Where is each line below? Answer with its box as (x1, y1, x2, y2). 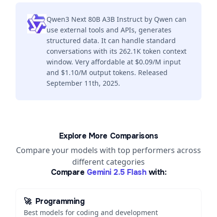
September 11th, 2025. (46, 78, 120, 88)
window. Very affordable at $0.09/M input (46, 57, 181, 66)
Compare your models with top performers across (16, 145, 201, 155)
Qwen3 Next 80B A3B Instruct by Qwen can (46, 15, 186, 24)
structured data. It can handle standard (46, 36, 176, 45)
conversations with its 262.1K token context (46, 46, 186, 56)
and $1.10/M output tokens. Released (46, 68, 168, 77)
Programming (35, 196, 85, 206)
